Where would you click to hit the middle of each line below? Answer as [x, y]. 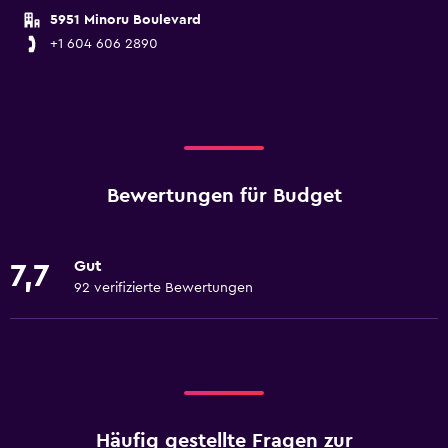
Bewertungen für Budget [224, 196]
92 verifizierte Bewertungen [163, 288]
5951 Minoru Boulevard [125, 20]
